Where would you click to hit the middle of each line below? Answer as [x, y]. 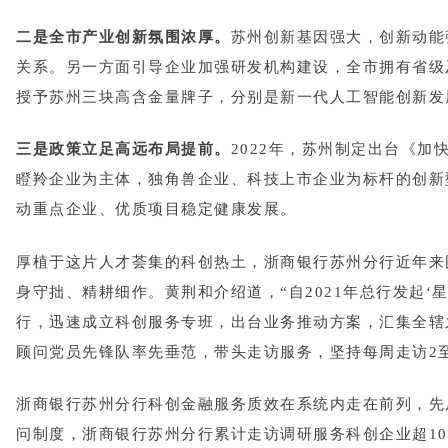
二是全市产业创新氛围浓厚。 [123, 36]
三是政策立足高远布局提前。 [123, 149]
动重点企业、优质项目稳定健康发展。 [156, 209]
